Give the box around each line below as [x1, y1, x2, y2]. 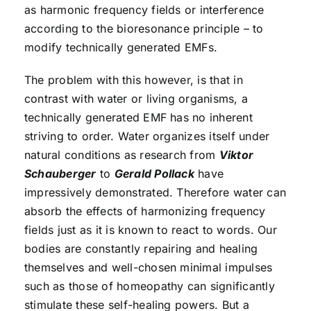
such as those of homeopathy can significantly [24, 278, 275, 293]
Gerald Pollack [114, 166, 194, 180]
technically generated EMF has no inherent [24, 110, 253, 124]
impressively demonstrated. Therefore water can [24, 185, 287, 199]
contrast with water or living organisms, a [24, 91, 249, 106]
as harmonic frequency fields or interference [24, 2, 264, 17]
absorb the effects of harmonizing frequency [24, 203, 266, 218]
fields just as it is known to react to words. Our [24, 222, 277, 237]
